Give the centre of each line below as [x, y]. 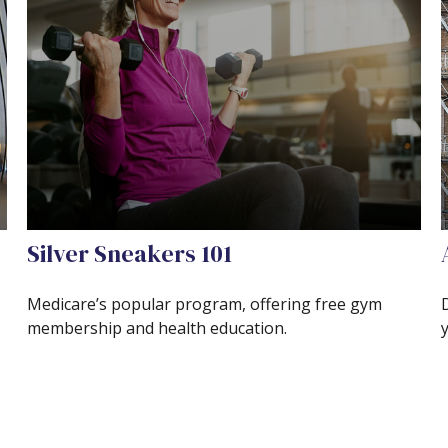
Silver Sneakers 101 [130, 253]
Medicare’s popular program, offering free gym [205, 303]
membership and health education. [157, 327]
